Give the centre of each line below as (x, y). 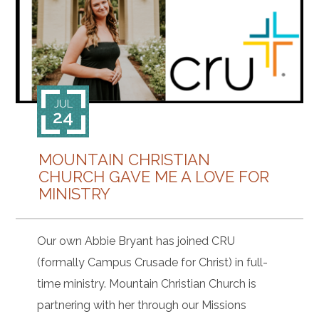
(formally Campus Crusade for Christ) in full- (153, 263)
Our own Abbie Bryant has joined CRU (136, 241)
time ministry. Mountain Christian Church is (147, 284)
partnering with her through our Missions (142, 305)
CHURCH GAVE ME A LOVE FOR (154, 177)
